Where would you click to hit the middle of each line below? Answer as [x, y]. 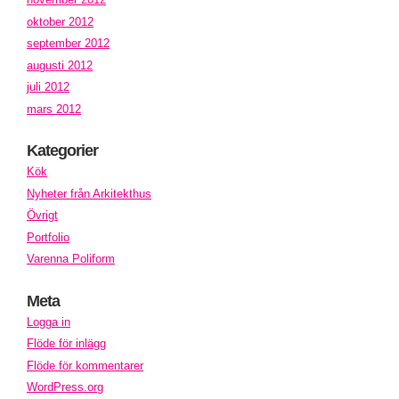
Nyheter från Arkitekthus [89, 193]
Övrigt [42, 216]
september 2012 [68, 44]
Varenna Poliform [71, 259]
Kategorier [62, 151]
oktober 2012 [60, 21]
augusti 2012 [60, 65]
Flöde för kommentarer [85, 365]
